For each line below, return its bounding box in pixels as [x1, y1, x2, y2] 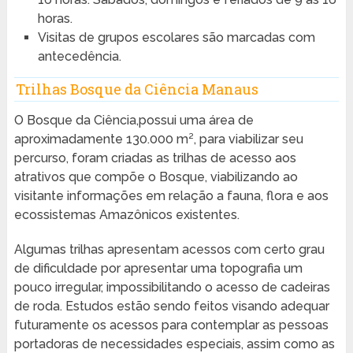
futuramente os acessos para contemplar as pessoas [13, 317, 329, 333]
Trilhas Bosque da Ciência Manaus [15, 79, 258, 98]
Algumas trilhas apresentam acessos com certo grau [13, 241, 325, 257]
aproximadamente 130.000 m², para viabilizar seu [13, 131, 303, 147]
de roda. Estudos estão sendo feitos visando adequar [13, 298, 329, 314]
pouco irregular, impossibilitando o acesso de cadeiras [13, 279, 330, 295]
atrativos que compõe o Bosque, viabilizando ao [13, 169, 298, 184]
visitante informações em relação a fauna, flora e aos [13, 188, 329, 203]
